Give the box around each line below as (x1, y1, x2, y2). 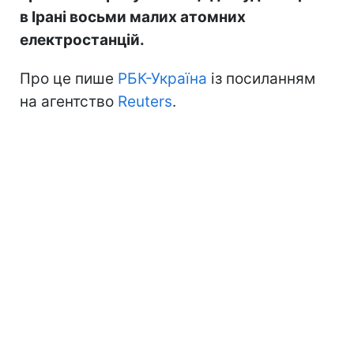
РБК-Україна (118, 69, 207, 88)
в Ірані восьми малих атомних (20, 7, 246, 26)
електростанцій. (20, 30, 145, 49)
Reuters (118, 92, 172, 111)
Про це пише (20, 69, 118, 88)
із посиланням (207, 69, 315, 88)
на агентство (20, 92, 118, 111)
